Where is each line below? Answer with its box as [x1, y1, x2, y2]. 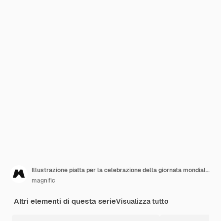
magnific [32, 177, 55, 184]
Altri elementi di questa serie [14, 196, 116, 206]
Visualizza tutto [116, 197, 168, 206]
